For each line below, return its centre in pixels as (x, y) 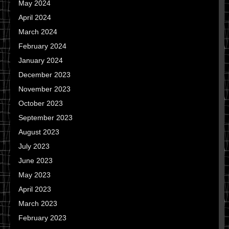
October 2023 (41, 104)
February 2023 (42, 218)
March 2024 (38, 32)
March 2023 (38, 204)
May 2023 (35, 175)
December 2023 (44, 75)
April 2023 (35, 189)
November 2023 (44, 89)
